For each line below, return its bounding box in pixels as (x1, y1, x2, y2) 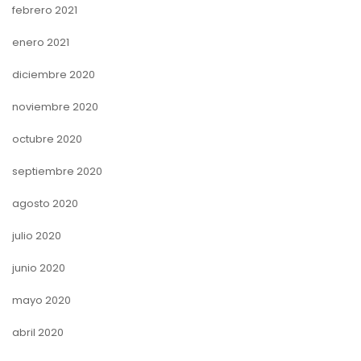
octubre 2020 (12, 131, 82, 147)
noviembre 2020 (12, 98, 98, 114)
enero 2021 (12, 34, 69, 50)
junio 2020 (12, 259, 65, 276)
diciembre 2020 (12, 66, 95, 82)
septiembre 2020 (12, 163, 102, 179)
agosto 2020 (12, 195, 78, 211)
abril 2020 (12, 324, 64, 340)
